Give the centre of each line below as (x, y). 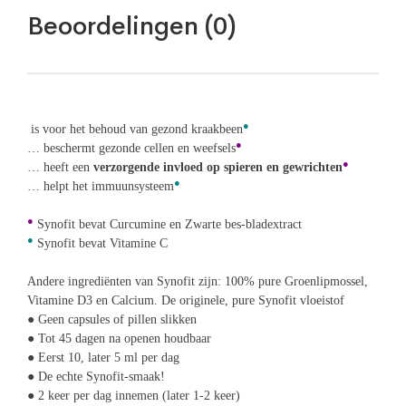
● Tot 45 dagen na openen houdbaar (119, 338)
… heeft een (60, 167)
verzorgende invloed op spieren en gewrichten (218, 167)
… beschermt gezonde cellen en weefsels (131, 148)
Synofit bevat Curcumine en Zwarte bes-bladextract (168, 224)
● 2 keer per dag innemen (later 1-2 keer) (134, 395)
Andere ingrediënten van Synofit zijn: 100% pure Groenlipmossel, (198, 281)
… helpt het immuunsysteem (101, 186)
